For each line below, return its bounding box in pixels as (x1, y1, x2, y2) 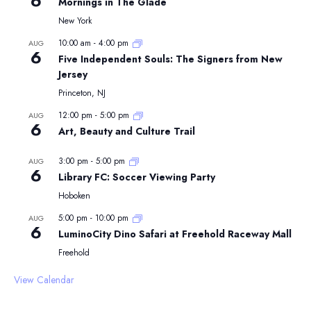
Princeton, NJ (58, 87, 106, 99)
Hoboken (58, 190, 90, 202)
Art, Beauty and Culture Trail (58, 124, 195, 138)
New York (58, 15, 92, 27)
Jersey (58, 67, 87, 81)
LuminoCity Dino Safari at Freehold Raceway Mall (58, 227, 292, 241)
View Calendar (14, 273, 74, 287)
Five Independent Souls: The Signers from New (58, 52, 283, 66)
